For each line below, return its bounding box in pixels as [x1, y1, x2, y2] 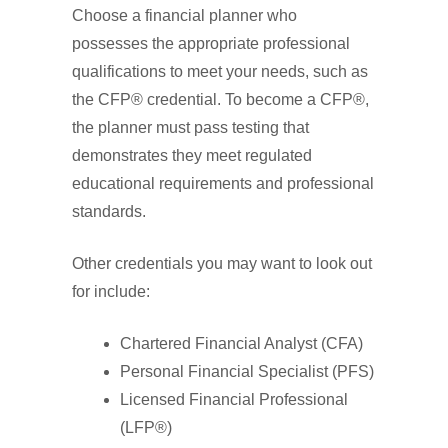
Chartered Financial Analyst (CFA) [120, 335, 363, 353]
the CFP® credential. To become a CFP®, [72, 91, 369, 109]
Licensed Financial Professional [120, 391, 348, 409]
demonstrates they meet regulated [72, 147, 312, 165]
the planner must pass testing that [72, 119, 309, 137]
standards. [72, 203, 146, 221]
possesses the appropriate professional [72, 35, 350, 53]
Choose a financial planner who [72, 7, 297, 25]
